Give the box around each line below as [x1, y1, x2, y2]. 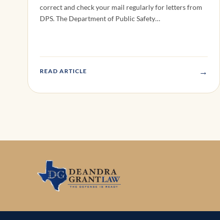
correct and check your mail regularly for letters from [40, 3, 202, 12]
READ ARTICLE [40, 67, 87, 75]
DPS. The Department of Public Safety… [40, 14, 160, 23]
